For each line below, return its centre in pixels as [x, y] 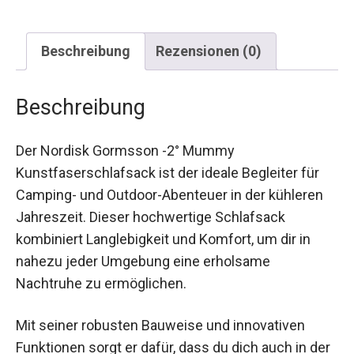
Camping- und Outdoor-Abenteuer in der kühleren [169, 183]
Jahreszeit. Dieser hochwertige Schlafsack [151, 205]
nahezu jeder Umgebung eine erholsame [143, 249]
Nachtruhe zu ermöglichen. [101, 271]
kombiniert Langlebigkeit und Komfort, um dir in [163, 227]
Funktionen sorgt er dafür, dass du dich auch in [161, 335]
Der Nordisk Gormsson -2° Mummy [125, 138]
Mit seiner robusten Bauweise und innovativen [160, 313]
